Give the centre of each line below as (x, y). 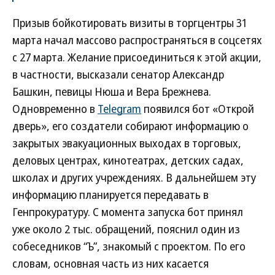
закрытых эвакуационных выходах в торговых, (127, 143)
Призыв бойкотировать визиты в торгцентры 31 (130, 23)
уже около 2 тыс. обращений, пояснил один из (126, 229)
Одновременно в (55, 109)
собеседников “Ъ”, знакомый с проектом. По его (129, 246)
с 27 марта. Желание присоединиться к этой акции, (137, 57)
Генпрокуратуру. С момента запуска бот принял (128, 212)
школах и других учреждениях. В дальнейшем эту (134, 177)
